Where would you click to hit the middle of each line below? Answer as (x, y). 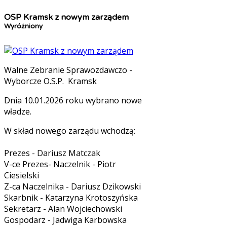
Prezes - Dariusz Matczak (52, 153)
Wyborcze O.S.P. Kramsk (50, 81)
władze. (18, 111)
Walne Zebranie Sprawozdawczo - (68, 70)
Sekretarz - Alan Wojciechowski (63, 209)
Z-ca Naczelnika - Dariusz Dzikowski (72, 186)
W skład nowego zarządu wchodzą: (70, 130)
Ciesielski (22, 175)
